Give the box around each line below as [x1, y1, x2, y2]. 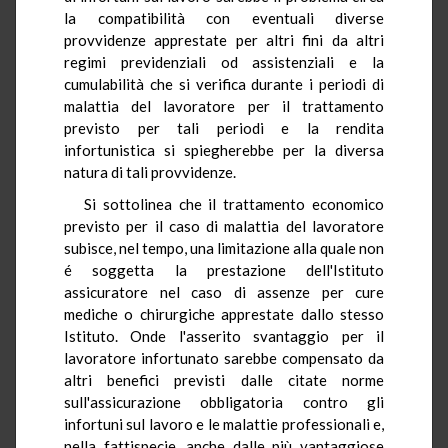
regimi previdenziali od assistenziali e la [64, 52, 384, 71]
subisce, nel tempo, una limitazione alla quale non [64, 238, 384, 257]
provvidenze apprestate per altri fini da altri [64, 30, 384, 49]
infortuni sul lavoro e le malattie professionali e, [64, 414, 384, 433]
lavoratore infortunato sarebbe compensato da [64, 348, 384, 367]
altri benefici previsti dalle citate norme [64, 370, 384, 389]
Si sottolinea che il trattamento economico [84, 194, 384, 213]
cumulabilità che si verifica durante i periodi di [64, 74, 384, 93]
